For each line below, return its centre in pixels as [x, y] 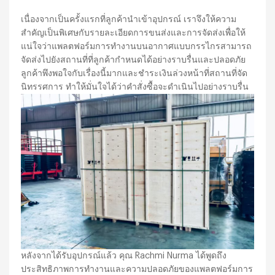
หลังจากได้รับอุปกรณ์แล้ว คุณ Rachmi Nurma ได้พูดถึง [124, 255]
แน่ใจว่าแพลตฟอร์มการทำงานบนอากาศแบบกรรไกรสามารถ [137, 46]
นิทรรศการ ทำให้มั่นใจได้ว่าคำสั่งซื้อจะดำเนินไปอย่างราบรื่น [135, 87]
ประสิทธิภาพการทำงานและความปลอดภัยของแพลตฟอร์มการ [137, 269]
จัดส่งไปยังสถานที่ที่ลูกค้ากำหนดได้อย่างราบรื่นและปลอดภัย [134, 60]
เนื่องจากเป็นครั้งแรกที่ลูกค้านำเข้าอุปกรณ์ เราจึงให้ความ [129, 19]
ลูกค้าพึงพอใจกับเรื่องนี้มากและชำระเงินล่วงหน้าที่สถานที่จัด [134, 73]
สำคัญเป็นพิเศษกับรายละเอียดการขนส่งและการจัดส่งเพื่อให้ [134, 33]
